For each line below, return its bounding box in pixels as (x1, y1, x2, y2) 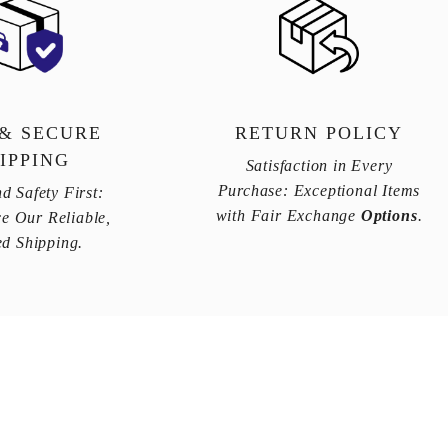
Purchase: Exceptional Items (217, 182, 421, 200)
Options (360, 207, 418, 225)
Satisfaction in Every (245, 157, 393, 175)
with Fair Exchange (215, 207, 361, 225)
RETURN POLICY (235, 123, 403, 144)
